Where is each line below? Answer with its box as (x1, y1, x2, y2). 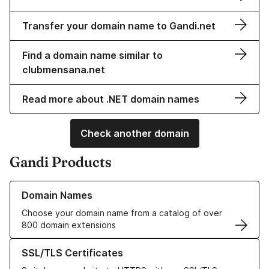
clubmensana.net (22, 64, 105, 76)
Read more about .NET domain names (22, 93, 199, 106)
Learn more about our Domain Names (10, 181, 158, 192)
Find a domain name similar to (22, 49, 163, 62)
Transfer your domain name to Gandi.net (22, 20, 216, 32)
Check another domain (80, 127, 189, 140)
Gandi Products (10, 153, 112, 171)
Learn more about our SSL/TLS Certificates (10, 239, 183, 250)
